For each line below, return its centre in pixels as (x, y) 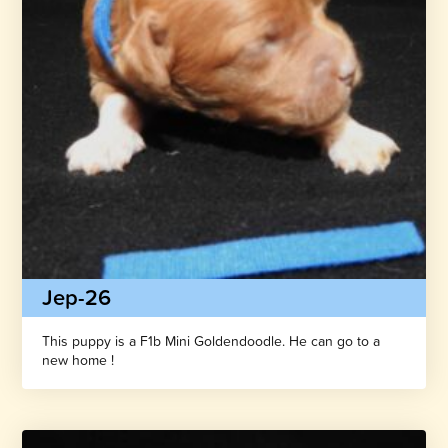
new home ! (78, 359)
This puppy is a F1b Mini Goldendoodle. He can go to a (211, 340)
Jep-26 (77, 297)
